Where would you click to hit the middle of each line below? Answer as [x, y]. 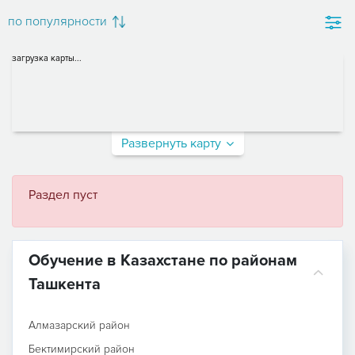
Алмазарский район [79, 325]
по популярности [57, 22]
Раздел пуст [63, 195]
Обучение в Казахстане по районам [163, 260]
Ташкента [65, 284]
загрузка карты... [47, 58]
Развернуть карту [171, 143]
